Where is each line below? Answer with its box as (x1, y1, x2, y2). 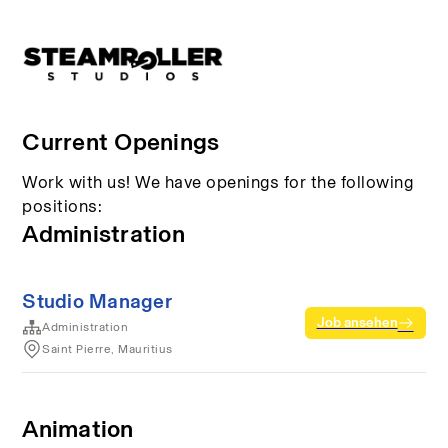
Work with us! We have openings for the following (22, 169, 414, 195)
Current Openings (22, 123, 220, 160)
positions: (22, 193, 103, 219)
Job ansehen (316, 314, 398, 331)
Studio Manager (22, 286, 172, 316)
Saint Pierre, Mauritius (42, 340, 173, 358)
